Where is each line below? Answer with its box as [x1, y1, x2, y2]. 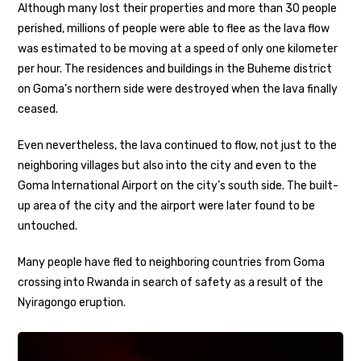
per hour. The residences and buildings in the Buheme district [18, 61, 333, 76]
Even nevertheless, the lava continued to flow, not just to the [18, 138, 338, 152]
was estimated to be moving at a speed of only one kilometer [18, 41, 338, 56]
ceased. [18, 102, 59, 116]
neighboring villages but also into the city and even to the [18, 158, 317, 172]
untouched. [18, 218, 78, 233]
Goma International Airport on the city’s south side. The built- [18, 178, 339, 193]
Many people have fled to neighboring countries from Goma [18, 255, 326, 269]
